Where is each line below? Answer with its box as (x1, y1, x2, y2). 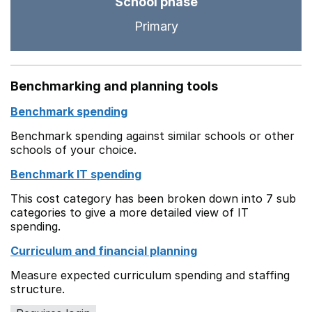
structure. (10, 282, 65, 296)
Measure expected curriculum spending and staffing (10, 268, 290, 282)
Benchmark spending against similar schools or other (10, 129, 295, 143)
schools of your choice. (10, 143, 136, 157)
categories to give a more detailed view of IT (10, 205, 249, 219)
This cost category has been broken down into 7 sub (10, 192, 296, 205)
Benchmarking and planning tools (10, 79, 218, 93)
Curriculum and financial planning (10, 244, 197, 258)
